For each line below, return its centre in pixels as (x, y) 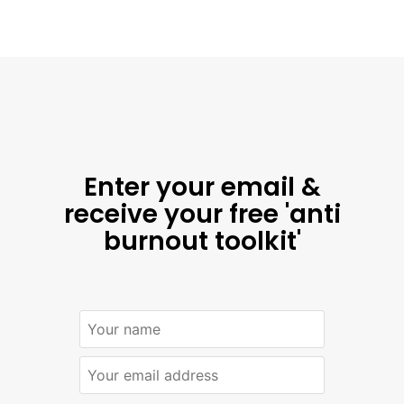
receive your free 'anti (202, 214)
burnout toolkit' (202, 241)
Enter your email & (202, 187)
